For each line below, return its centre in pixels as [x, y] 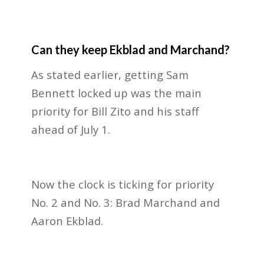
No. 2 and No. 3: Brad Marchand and [125, 203]
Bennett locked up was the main [116, 93]
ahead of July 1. [70, 129]
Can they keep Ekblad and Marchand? [130, 50]
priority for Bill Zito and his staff [115, 111]
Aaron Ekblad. [67, 221]
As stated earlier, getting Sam [110, 74]
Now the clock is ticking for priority [122, 184]
